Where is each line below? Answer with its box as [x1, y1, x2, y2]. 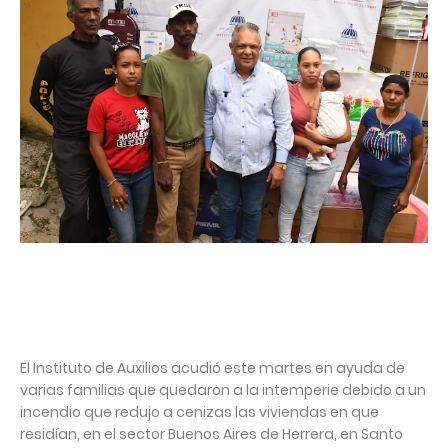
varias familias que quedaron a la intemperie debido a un [20, 379, 426, 400]
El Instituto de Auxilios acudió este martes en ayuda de [20, 357, 405, 378]
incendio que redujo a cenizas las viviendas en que [20, 401, 379, 422]
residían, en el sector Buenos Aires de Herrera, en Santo [20, 423, 403, 444]
